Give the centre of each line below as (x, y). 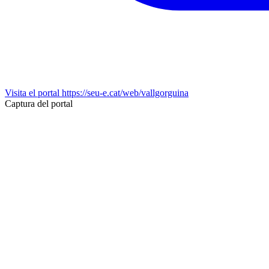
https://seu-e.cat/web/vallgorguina (125, 92)
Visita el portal (32, 92)
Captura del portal (39, 103)
